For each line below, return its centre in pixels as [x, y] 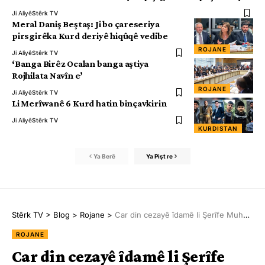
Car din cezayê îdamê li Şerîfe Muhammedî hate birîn [179, 215]
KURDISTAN [218, 129]
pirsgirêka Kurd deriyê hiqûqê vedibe [90, 36]
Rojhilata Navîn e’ [48, 76]
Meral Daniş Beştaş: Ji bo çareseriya [86, 24]
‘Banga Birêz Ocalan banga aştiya [80, 64]
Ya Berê [104, 156]
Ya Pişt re [159, 156]
